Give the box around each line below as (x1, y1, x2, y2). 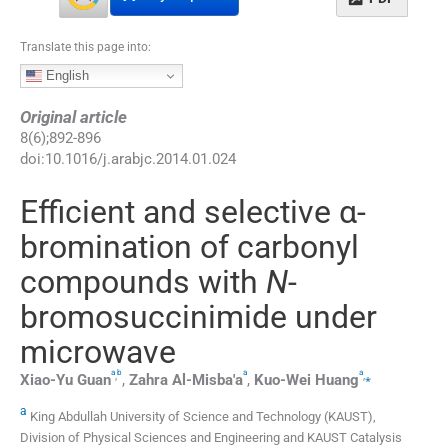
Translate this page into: (20, 39, 151, 54)
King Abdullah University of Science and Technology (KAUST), (27, 409, 376, 425)
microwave (20, 332, 176, 371)
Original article (20, 106, 127, 127)
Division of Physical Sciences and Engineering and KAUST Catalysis (20, 430, 402, 446)
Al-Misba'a (172, 370, 243, 389)
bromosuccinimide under (20, 297, 377, 336)
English (42, 67, 89, 83)
